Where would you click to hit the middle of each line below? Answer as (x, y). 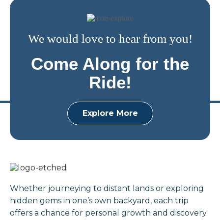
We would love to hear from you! (110, 39)
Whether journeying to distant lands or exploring (107, 188)
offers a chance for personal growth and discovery (108, 213)
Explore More (110, 113)
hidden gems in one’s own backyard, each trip (99, 200)
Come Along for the (110, 64)
